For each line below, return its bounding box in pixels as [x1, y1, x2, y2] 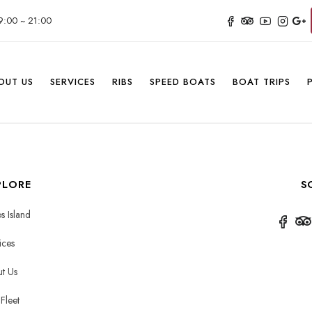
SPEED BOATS [149, 75, 216, 88]
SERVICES [49, 75, 95, 88]
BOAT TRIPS [232, 75, 290, 88]
